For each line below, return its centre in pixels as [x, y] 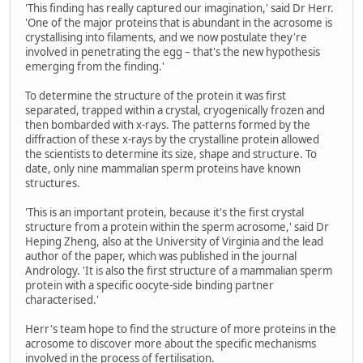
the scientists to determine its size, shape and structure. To [171, 154]
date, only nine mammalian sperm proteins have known [163, 168]
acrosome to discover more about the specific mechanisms [171, 343]
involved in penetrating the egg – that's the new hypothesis [173, 51]
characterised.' [62, 299]
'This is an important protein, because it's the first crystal [164, 212]
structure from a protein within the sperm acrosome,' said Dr [177, 226]
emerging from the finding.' [95, 66]
